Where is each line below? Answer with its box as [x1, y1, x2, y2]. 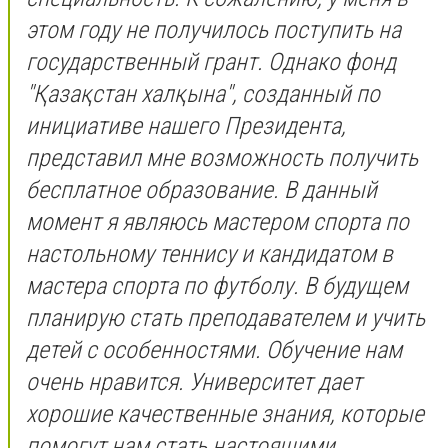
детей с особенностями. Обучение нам [26, 335, 402, 364]
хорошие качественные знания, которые [26, 399, 424, 428]
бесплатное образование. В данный [26, 175, 377, 204]
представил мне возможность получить [26, 143, 418, 172]
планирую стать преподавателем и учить [26, 303, 425, 332]
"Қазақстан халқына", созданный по [26, 79, 380, 108]
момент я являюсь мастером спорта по [26, 207, 409, 236]
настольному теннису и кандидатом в [26, 239, 393, 268]
